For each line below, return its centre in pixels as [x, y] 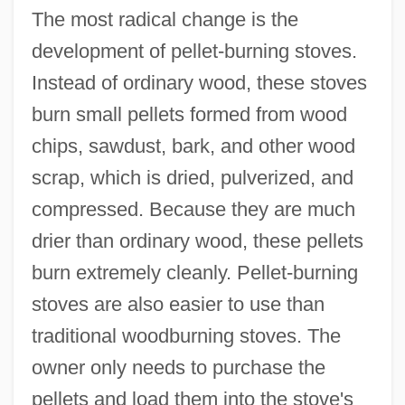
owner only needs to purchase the [178, 367]
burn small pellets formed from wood [189, 114]
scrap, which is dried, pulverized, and [192, 177]
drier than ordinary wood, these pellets [197, 240]
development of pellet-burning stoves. [194, 51]
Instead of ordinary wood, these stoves [199, 82]
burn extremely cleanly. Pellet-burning [194, 272]
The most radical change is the [165, 19]
